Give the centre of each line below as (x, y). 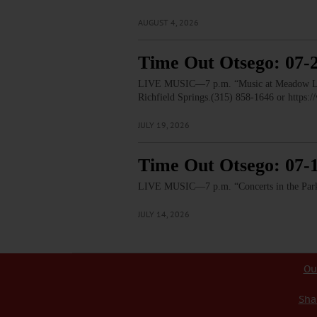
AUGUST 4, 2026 (168, 23)
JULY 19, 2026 (163, 125)
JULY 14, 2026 (163, 214)
